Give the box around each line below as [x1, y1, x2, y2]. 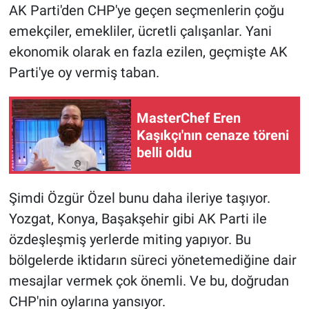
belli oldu [137, 143, 192, 161]
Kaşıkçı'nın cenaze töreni [137, 126, 289, 143]
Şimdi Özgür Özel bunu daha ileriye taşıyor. [8, 190, 270, 207]
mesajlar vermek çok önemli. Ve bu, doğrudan [8, 272, 289, 290]
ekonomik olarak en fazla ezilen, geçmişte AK [8, 43, 288, 61]
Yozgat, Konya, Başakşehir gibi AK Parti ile [8, 210, 267, 228]
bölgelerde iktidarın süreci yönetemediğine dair [8, 252, 297, 269]
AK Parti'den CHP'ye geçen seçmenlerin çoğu [8, 2, 284, 19]
